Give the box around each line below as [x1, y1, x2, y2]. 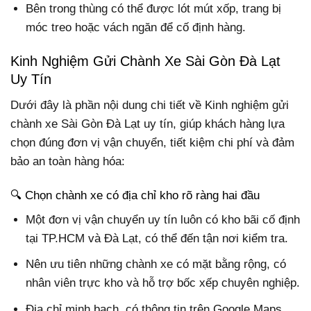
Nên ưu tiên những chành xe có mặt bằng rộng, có [26, 258, 287, 271]
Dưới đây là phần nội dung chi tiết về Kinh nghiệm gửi [10, 98, 289, 112]
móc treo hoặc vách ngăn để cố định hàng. [26, 21, 246, 35]
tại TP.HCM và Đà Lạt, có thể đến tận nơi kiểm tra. [26, 232, 289, 246]
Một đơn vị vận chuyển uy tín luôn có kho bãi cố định [26, 213, 301, 227]
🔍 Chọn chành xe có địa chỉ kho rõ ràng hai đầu [10, 188, 260, 202]
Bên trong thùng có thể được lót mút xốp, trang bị [26, 2, 282, 16]
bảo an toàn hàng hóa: [10, 154, 125, 168]
